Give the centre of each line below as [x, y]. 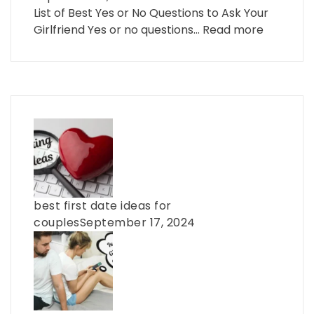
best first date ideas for [103, 205]
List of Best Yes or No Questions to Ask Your [151, 13]
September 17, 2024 [137, 222]
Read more [233, 29]
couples [57, 222]
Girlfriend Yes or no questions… [118, 29]
